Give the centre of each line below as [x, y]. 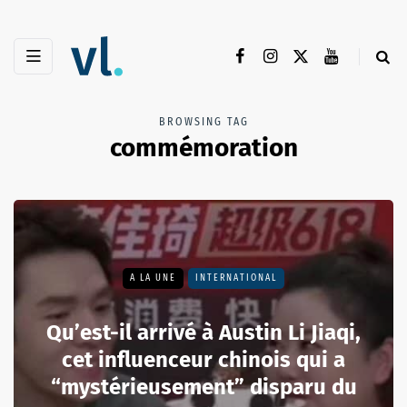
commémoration [203, 148]
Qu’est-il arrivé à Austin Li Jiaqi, [203, 333]
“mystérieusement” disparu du [203, 387]
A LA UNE [153, 278]
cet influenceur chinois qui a [203, 360]
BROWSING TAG [203, 122]
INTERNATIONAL [236, 278]
